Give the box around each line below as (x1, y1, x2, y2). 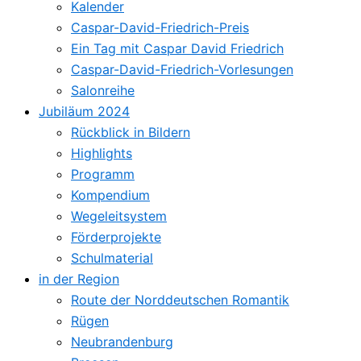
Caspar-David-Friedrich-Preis (71, 19, 249, 36)
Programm (71, 166, 135, 183)
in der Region (39, 271, 119, 288)
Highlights (71, 145, 132, 162)
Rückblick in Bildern (71, 124, 190, 141)
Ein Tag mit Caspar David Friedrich (71, 40, 284, 57)
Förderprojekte (71, 229, 161, 246)
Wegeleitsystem (71, 208, 167, 225)
